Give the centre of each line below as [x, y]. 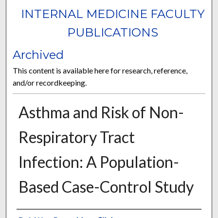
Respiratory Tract [76, 137]
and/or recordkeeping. [50, 83]
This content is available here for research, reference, [100, 71]
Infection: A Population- [99, 162]
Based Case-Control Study [106, 187]
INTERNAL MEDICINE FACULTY [113, 14]
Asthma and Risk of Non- [101, 112]
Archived [38, 55]
